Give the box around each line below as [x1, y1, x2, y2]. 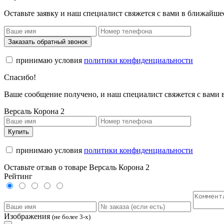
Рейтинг [4, 171, 32, 180]
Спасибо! [4, 72, 36, 81]
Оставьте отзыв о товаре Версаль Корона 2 [4, 162, 149, 171]
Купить [8, 127, 29, 135]
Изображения [4, 211, 50, 220]
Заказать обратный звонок [8, 37, 87, 45]
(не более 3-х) [52, 212, 90, 220]
